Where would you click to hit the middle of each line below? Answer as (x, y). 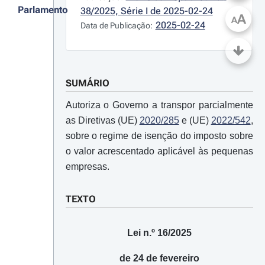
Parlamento (43, 10)
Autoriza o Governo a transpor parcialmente (159, 105)
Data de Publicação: (116, 25)
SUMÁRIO (87, 83)
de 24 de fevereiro (159, 258)
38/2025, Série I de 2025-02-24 (146, 11)
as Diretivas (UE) (102, 120)
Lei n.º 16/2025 (159, 233)
